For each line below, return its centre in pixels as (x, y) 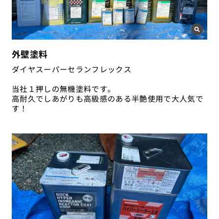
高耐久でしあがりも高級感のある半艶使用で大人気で (107, 99)
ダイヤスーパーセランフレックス (71, 69)
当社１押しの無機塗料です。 (64, 89)
